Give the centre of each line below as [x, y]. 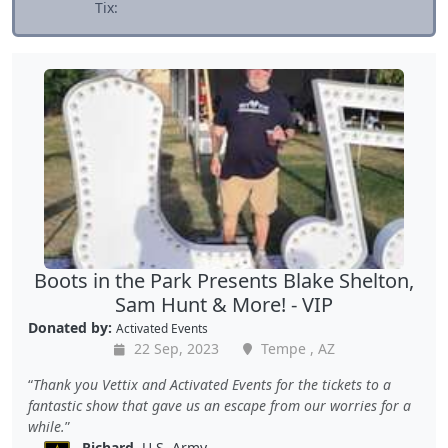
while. [46, 427]
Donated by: [70, 328]
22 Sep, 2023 [174, 349]
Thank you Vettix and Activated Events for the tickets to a [212, 385]
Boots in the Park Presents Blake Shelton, [224, 281]
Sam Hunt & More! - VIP [224, 305]
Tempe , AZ [295, 349]
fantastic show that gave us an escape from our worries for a [219, 406]
